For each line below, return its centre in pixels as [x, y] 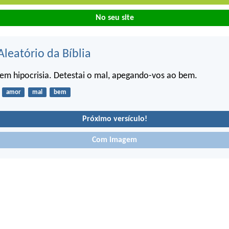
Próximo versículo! [114, 119]
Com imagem [114, 140]
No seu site [114, 18]
